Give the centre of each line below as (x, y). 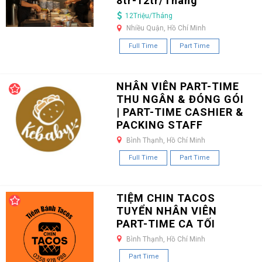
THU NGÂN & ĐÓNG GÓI (180, 99)
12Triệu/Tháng (149, 15)
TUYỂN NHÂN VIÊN (166, 211)
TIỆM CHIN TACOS (166, 198)
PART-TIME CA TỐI (166, 223)
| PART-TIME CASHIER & (180, 112)
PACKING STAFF (159, 125)
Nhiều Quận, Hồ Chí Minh (166, 28)
